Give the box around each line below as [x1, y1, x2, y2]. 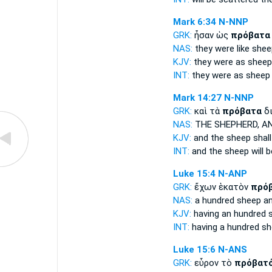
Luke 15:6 [172, 244, 216, 255]
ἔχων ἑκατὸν [194, 182, 251, 192]
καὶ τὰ [194, 106, 222, 117]
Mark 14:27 [172, 92, 222, 103]
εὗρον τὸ [194, 257, 234, 268]
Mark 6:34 [172, 16, 216, 27]
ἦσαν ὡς [194, 30, 231, 41]
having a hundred [189, 222, 262, 233]
